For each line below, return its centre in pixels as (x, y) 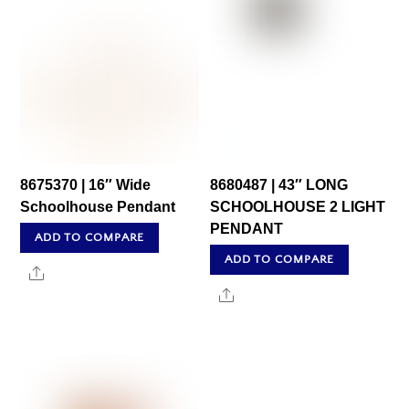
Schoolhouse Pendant (98, 207)
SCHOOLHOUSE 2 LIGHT (298, 207)
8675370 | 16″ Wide (86, 185)
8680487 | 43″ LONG (279, 185)
